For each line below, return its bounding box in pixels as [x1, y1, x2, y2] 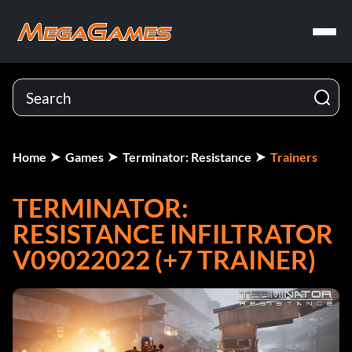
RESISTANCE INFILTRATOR [13, 218, 333, 249]
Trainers [270, 149, 317, 164]
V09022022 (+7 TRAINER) [13, 244, 316, 275]
